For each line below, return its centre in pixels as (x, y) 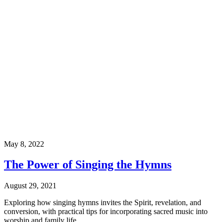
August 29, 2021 (30, 186)
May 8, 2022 (24, 144)
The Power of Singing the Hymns (88, 165)
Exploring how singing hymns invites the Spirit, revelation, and (103, 203)
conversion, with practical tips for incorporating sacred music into (106, 212)
